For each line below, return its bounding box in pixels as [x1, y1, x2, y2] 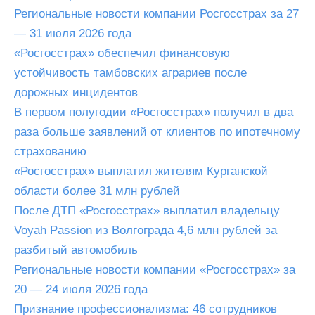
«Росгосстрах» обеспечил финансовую [14, 46, 230, 60]
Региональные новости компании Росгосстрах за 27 [14, 7, 299, 20]
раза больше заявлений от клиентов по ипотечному [14, 125, 300, 139]
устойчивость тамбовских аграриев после [14, 66, 247, 79]
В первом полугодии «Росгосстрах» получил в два [14, 105, 293, 119]
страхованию [14, 145, 86, 158]
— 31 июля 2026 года [14, 27, 131, 40]
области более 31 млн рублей [14, 184, 180, 198]
